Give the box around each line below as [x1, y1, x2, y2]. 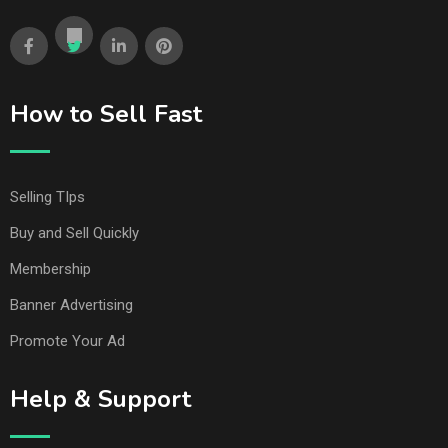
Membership [10, 259, 91, 278]
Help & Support [10, 382, 191, 415]
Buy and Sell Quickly [10, 223, 139, 242]
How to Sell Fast [10, 97, 202, 130]
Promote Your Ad [10, 331, 125, 350]
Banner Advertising [10, 295, 133, 314]
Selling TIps [10, 187, 85, 206]
